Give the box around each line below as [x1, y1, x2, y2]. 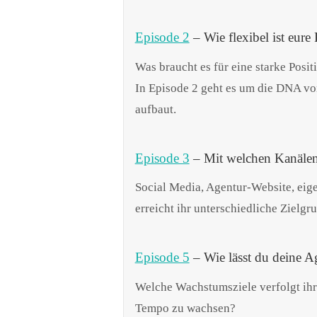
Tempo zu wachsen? [134, 301, 236, 315]
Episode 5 [134, 250, 190, 265]
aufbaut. [134, 102, 176, 116]
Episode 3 [134, 150, 190, 166]
